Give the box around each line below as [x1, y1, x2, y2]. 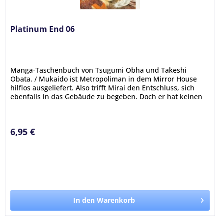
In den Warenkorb [73, 195, 136, 205]
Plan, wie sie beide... [10, 101, 79, 110]
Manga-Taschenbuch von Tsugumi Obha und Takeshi [10, 65, 187, 75]
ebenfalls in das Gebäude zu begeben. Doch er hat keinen [10, 92, 203, 102]
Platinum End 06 [10, 24, 75, 35]
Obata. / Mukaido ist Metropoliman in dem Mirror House [10, 74, 197, 84]
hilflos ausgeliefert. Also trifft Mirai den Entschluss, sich [10, 83, 195, 93]
